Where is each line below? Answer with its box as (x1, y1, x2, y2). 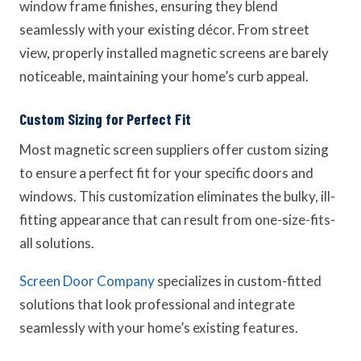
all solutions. (19, 234, 94, 251)
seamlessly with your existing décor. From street (19, 21, 309, 38)
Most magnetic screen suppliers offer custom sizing (19, 141, 329, 158)
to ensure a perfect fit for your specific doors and (19, 164, 313, 181)
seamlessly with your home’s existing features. (19, 319, 298, 336)
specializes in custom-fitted (155, 272, 322, 289)
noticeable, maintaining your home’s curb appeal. (19, 68, 309, 85)
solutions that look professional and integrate (19, 296, 295, 313)
